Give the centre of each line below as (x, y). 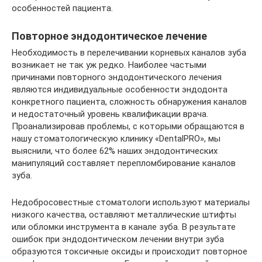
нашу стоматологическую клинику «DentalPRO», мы (116, 139)
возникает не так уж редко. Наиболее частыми (109, 65)
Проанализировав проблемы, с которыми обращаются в (128, 126)
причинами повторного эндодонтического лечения (117, 77)
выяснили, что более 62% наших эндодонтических (115, 151)
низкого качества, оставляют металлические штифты (124, 215)
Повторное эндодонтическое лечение (109, 36)
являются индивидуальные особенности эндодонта (120, 89)
